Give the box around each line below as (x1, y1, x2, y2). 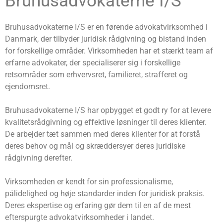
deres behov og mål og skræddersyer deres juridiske (5, 141, 185, 151)
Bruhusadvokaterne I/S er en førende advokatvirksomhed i (5, 22, 208, 32)
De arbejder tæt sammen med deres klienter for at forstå (5, 129, 200, 139)
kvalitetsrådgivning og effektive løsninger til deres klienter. (5, 117, 207, 127)
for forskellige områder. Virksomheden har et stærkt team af (5, 46, 213, 56)
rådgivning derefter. (5, 153, 72, 163)
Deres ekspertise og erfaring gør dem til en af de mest (5, 201, 191, 211)
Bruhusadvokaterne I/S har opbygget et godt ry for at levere (5, 106, 211, 115)
